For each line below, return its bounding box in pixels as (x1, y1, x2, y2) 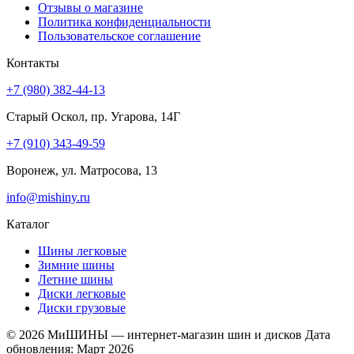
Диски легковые (38, 286, 126, 300)
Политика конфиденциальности (38, 14, 211, 28)
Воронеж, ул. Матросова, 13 (6, 163, 157, 177)
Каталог (6, 217, 50, 231)
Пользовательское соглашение (38, 28, 201, 43)
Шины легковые (38, 243, 126, 258)
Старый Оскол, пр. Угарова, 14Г (6, 109, 180, 123)
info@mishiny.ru (6, 190, 90, 204)
